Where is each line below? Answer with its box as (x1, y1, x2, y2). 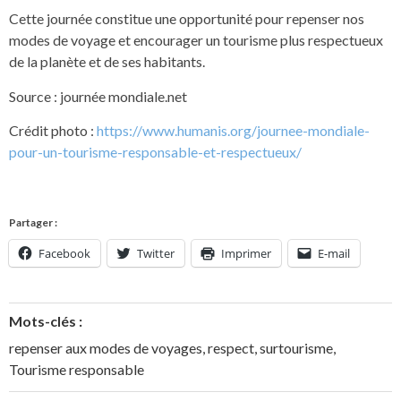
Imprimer (221, 244, 271, 261)
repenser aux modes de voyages (9, 338, 202, 356)
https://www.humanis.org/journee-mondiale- (97, 121, 370, 139)
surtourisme (260, 338, 333, 356)
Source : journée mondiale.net (9, 87, 187, 105)
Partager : (9, 215, 57, 229)
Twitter (137, 244, 175, 261)
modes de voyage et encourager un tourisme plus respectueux (9, 31, 383, 49)
